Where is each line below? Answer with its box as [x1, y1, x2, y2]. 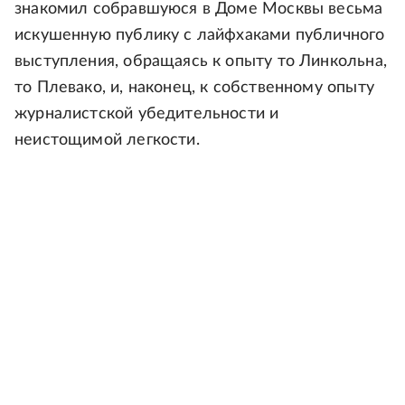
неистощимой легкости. [14, 132, 200, 149]
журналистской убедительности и [14, 106, 279, 123]
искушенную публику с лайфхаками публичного [14, 27, 385, 44]
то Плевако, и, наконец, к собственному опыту [14, 80, 374, 97]
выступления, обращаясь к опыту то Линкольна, [14, 53, 387, 71]
